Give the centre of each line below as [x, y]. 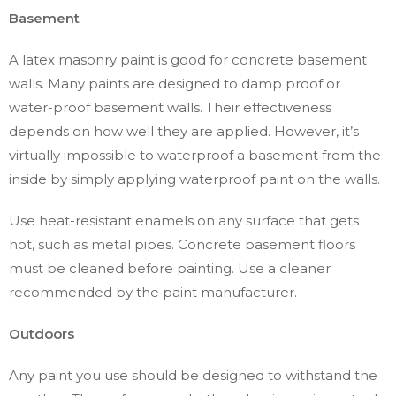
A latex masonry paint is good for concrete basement [188, 60]
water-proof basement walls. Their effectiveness [170, 108]
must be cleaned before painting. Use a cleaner [170, 269]
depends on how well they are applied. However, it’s [184, 132]
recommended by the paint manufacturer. [153, 293]
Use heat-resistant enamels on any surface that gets [184, 221]
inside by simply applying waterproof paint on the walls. [194, 179]
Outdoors [42, 334]
